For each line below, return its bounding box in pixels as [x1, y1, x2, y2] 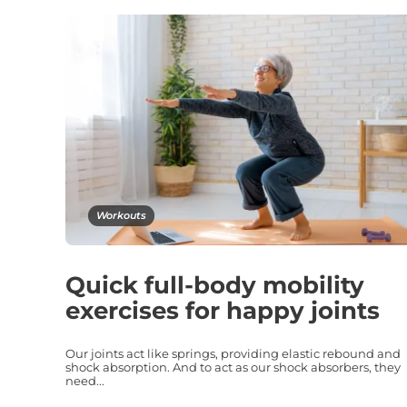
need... [65, 373, 104, 389]
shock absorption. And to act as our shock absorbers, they [65, 360, 401, 375]
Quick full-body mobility [65, 271, 364, 301]
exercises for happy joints [65, 296, 380, 326]
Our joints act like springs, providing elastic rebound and [65, 346, 401, 362]
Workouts [96, 209, 146, 223]
